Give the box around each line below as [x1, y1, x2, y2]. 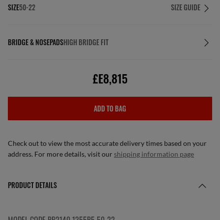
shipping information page [114, 150, 194, 158]
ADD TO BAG [94, 103, 126, 113]
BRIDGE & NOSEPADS [8, 37, 63, 47]
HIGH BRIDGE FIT [63, 37, 109, 47]
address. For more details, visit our [8, 150, 114, 158]
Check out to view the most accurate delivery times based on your [8, 139, 207, 147]
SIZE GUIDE [171, 2, 200, 12]
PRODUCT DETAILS [8, 180, 57, 190]
